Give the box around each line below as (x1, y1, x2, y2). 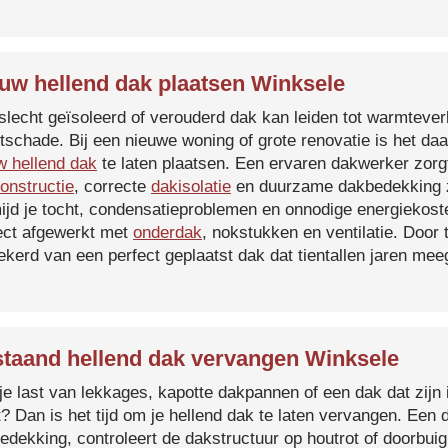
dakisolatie (151, 177, 231, 196)
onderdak (133, 223, 202, 242)
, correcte (74, 177, 151, 196)
